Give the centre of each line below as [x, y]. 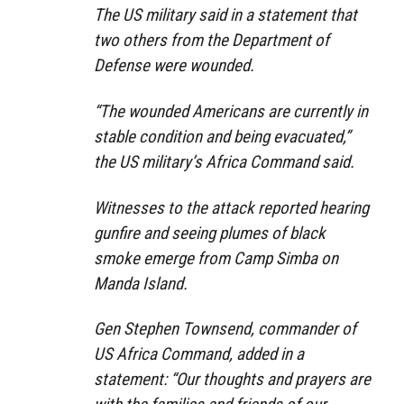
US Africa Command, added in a [199, 354]
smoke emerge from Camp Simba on [216, 258]
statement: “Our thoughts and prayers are [232, 380]
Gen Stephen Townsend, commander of [225, 329]
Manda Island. [141, 283]
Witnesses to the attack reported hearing [231, 207]
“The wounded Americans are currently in [231, 111]
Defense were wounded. [174, 65]
